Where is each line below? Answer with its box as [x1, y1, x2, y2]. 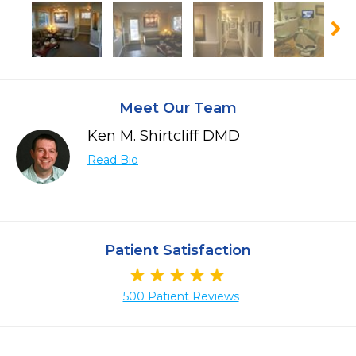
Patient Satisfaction [105, 242, 251, 259]
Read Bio [87, 153, 138, 167]
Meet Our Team [119, 99, 237, 117]
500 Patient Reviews [122, 289, 239, 304]
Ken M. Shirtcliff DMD [87, 127, 240, 145]
